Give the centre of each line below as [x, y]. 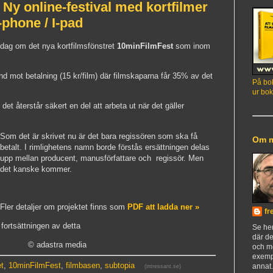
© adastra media [57, 245]
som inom [193, 46]
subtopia [120, 265]
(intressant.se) [163, 266]
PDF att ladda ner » [163, 207]
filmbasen [83, 265]
